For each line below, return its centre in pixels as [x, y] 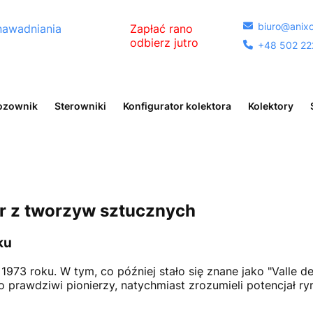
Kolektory [271, 106]
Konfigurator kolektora [177, 106]
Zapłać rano [161, 29]
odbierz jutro [164, 43]
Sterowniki [80, 106]
